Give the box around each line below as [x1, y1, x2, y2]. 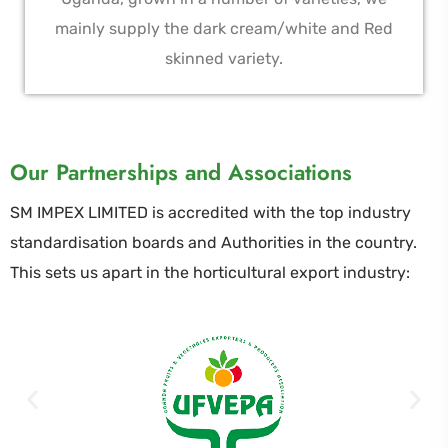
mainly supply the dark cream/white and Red [55, 19, 393, 39]
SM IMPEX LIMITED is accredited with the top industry [10, 203, 411, 223]
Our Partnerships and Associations [10, 156, 352, 189]
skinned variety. [165, 49, 283, 69]
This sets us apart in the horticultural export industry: [10, 263, 410, 283]
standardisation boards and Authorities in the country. [10, 233, 417, 253]
